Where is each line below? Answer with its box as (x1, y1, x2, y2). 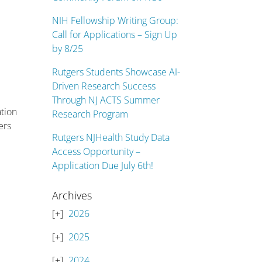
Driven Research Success (52, 80, 156, 92)
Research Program (52, 108, 129, 120)
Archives (52, 188, 92, 202)
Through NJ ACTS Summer (52, 94, 160, 106)
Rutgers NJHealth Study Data (52, 131, 170, 144)
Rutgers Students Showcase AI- (52, 65, 181, 78)
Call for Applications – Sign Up (52, 28, 178, 41)
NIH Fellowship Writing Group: (52, 14, 179, 27)
